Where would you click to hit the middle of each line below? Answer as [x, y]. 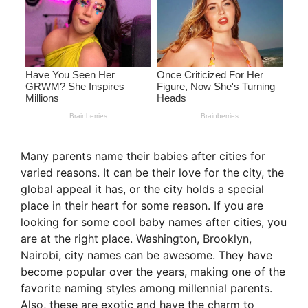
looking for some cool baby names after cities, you [154, 222]
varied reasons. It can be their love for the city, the [152, 173]
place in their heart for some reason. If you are [142, 206]
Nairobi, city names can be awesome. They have [146, 255]
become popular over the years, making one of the [153, 272]
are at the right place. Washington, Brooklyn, [136, 239]
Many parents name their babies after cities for [143, 156]
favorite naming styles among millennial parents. [146, 288]
